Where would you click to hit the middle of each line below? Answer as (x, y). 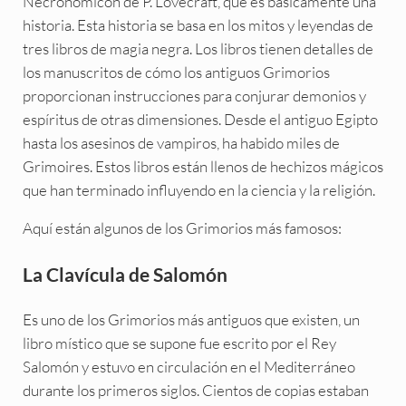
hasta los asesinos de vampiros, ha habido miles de (181, 143)
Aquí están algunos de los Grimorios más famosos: (182, 228)
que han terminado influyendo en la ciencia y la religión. (198, 190)
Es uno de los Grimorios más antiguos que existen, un (191, 320)
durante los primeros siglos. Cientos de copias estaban (195, 391)
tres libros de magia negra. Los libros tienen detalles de (198, 49)
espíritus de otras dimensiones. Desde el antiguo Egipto (200, 120)
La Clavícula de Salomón (125, 275)
